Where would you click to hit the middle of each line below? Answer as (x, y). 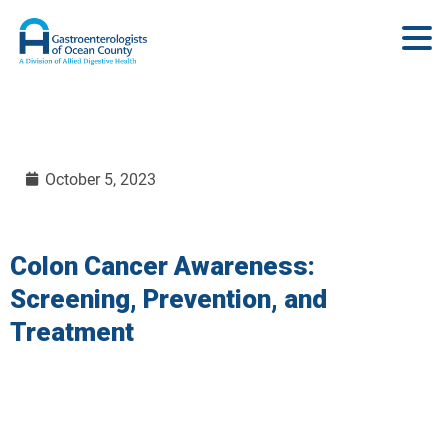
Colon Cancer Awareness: (162, 266)
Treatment (72, 332)
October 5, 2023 (100, 179)
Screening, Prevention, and (168, 299)
